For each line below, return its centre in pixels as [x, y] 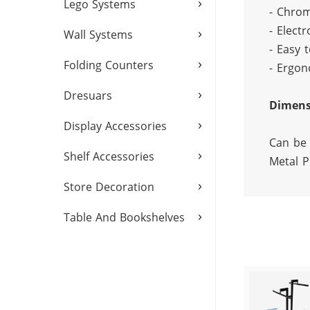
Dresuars [88, 95]
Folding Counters [109, 65]
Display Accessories [115, 126]
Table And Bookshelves [124, 217]
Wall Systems [98, 35]
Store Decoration [109, 187]
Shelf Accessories [109, 156]
